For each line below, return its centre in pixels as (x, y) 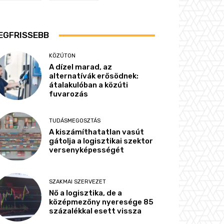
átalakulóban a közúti (89, 85)
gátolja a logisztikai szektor (101, 141)
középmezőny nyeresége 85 (101, 202)
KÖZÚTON (62, 56)
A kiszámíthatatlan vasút (97, 132)
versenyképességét (87, 150)
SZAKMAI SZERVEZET (78, 181)
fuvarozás (69, 94)
